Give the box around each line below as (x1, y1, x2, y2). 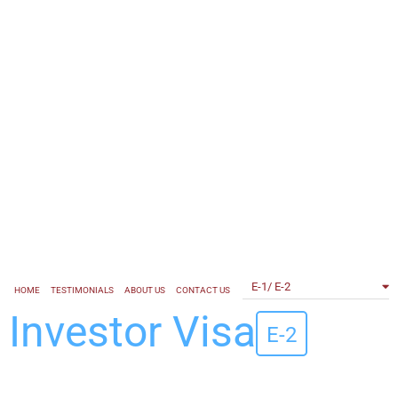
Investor (9, 306, 172, 357)
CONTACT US (176, 284, 230, 295)
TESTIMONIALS (51, 284, 114, 295)
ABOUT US (124, 284, 165, 295)
